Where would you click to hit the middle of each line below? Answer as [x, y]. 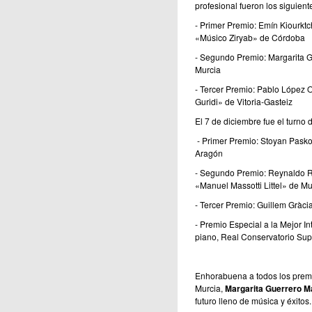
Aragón [209, 153]
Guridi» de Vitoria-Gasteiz [243, 102]
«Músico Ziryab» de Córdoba [250, 38]
